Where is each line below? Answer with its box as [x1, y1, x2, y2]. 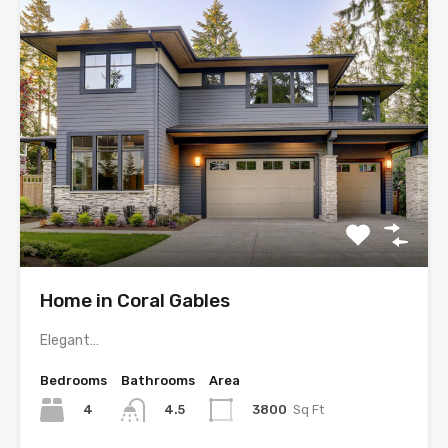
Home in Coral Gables [40, 288, 230, 312]
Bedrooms [40, 372, 107, 388]
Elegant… [40, 331, 99, 349]
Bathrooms [121, 372, 195, 388]
